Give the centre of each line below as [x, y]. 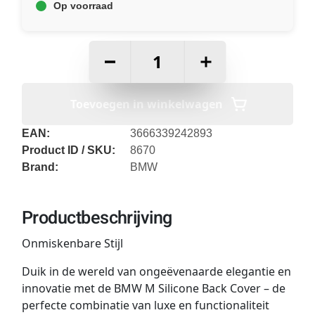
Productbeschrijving [97, 219]
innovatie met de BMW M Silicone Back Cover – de [153, 289]
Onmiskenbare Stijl [72, 244]
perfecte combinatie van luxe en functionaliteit [145, 306]
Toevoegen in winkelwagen [146, 104]
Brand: [40, 167]
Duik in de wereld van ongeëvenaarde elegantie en [156, 272]
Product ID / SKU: [68, 150]
